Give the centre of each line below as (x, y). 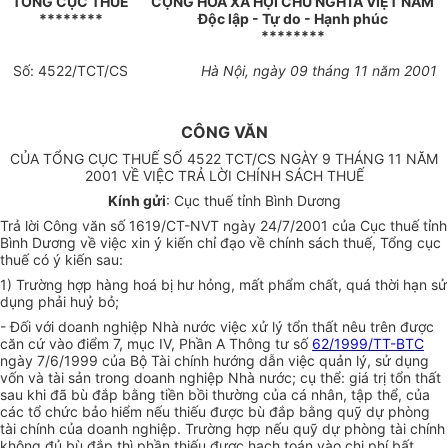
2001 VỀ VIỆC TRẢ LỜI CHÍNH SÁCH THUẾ (224, 176)
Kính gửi (136, 201)
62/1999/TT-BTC (368, 344)
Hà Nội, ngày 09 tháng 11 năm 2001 (318, 71)
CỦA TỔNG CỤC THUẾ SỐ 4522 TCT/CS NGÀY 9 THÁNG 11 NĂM (224, 159)
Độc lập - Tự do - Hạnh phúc (292, 19)
